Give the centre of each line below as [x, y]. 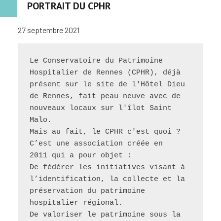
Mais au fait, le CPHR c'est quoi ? [107, 132]
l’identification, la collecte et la [107, 179]
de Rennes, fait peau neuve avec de [105, 96]
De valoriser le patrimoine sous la [105, 215]
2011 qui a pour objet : [80, 155]
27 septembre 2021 [48, 30]
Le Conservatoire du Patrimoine [96, 61]
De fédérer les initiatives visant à [107, 167]
